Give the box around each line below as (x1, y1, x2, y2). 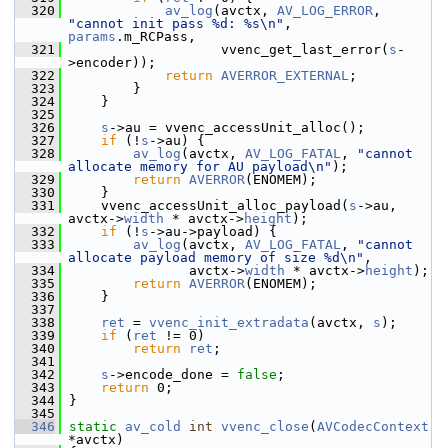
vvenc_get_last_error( (61, 42, 389, 57)
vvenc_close (221, 419, 309, 434)
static (69, 419, 117, 434)
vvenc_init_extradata (149, 315, 309, 330)
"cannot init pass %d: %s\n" (68, 16, 284, 31)
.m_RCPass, (116, 29, 196, 44)
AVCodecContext (317, 419, 429, 434)
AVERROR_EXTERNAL (221, 68, 349, 83)
